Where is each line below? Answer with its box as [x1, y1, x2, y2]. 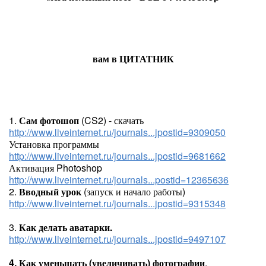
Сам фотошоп [19, 113, 79, 127]
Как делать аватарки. [19, 220, 112, 234]
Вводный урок [19, 185, 81, 198]
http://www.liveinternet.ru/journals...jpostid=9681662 [9, 149, 226, 163]
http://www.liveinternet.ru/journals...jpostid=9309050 [9, 125, 226, 139]
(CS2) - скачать [79, 113, 144, 127]
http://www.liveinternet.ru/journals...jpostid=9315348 [9, 197, 226, 210]
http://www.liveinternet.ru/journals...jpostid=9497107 [9, 232, 226, 246]
